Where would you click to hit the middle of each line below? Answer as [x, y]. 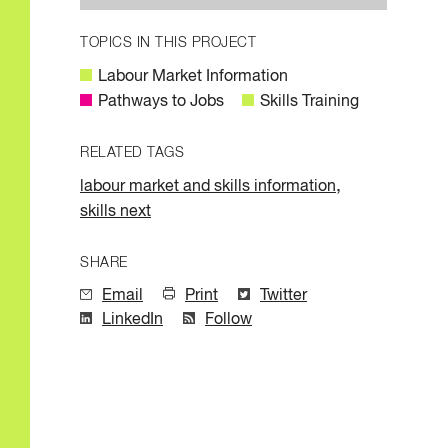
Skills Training [309, 101]
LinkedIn [132, 319]
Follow [228, 319]
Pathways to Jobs [161, 101]
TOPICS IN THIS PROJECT [168, 42]
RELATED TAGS [132, 152]
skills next [115, 211]
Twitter [283, 295]
